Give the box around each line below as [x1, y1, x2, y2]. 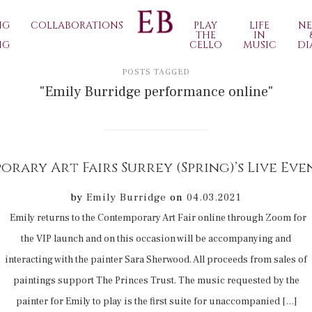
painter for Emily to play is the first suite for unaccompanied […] [15, 295, 297, 308]
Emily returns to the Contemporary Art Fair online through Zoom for [6, 212, 306, 224]
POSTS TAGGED [122, 67, 190, 77]
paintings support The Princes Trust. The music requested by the [13, 274, 299, 287]
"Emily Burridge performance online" [39, 83, 273, 101]
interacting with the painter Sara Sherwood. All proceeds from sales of [5, 253, 307, 266]
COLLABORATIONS [31, 19, 123, 32]
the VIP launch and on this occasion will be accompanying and [21, 233, 291, 245]
